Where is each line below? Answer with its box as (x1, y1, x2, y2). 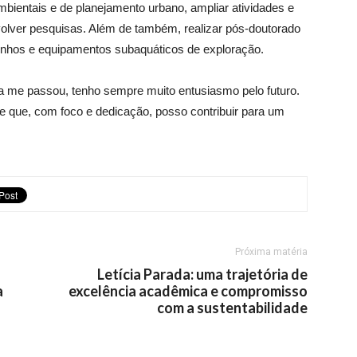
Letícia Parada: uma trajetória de (97, 265, 308, 283)
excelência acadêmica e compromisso (69, 282, 308, 300)
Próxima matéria (235, 246, 308, 257)
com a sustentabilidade (157, 299, 308, 316)
